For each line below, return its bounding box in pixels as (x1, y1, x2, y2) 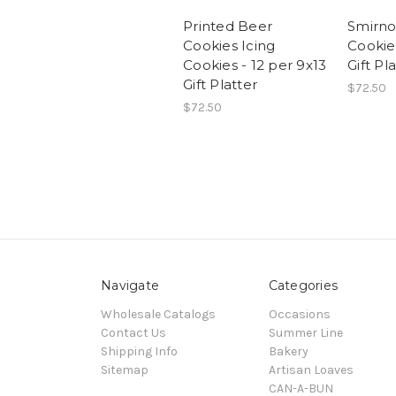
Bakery (268, 343, 308, 359)
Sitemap (101, 362, 148, 377)
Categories (268, 277, 338, 293)
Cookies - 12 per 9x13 (183, 56, 327, 73)
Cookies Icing (183, 36, 276, 54)
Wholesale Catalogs (101, 306, 216, 322)
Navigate (101, 277, 159, 293)
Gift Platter (183, 75, 257, 93)
